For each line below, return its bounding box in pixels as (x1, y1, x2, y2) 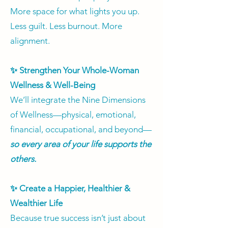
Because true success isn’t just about (10, 213, 146, 223)
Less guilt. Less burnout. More (10, 21, 122, 32)
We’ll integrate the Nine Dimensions (10, 95, 146, 105)
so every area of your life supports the (10, 139, 151, 150)
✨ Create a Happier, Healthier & (10, 183, 130, 194)
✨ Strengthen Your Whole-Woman (10, 65, 139, 76)
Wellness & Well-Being (10, 80, 95, 91)
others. (10, 154, 36, 164)
